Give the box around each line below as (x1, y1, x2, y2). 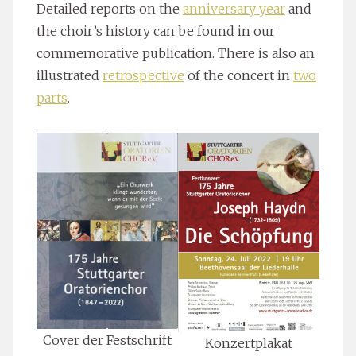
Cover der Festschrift (43, 332, 172, 349)
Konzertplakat (205, 335, 292, 351)
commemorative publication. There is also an (37, 45, 315, 62)
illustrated (37, 68, 103, 84)
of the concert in (184, 68, 293, 84)
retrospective (103, 68, 184, 84)
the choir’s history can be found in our (37, 23, 275, 40)
